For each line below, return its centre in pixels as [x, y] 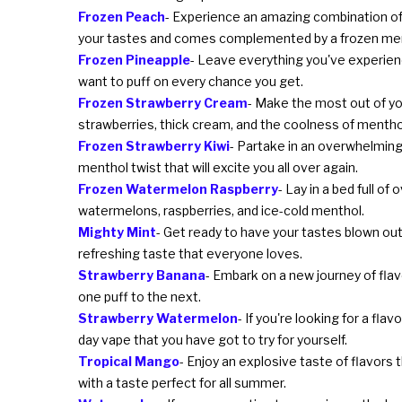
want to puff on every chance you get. [191, 81]
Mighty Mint [117, 232]
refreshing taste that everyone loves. [190, 253]
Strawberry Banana [142, 275]
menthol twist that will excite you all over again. [218, 167]
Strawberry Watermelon [158, 318]
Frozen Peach [122, 16]
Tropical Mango [129, 361]
